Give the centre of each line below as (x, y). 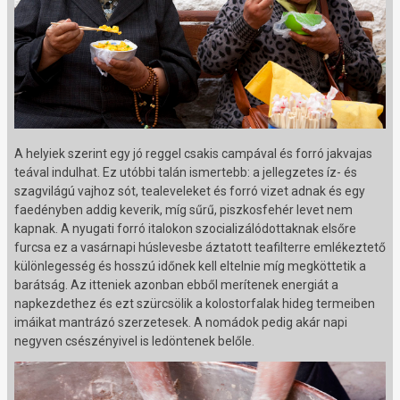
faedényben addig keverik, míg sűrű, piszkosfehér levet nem (183, 209)
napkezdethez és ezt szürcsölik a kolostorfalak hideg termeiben (195, 303)
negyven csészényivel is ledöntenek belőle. (134, 341)
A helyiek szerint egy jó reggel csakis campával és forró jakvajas (193, 153)
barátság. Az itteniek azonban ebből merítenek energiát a (176, 284)
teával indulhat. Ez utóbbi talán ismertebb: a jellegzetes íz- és (186, 172)
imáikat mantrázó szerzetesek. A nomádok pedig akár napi (181, 322)
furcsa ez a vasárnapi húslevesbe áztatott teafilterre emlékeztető (200, 247)
